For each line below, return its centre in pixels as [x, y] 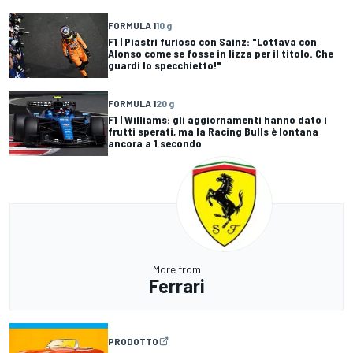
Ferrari [176, 285]
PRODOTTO [133, 342]
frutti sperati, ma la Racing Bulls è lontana [213, 131]
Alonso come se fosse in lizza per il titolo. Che [221, 53]
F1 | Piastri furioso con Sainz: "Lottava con [212, 41]
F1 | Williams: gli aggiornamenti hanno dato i [217, 119]
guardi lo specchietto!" [165, 65]
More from [176, 269]
